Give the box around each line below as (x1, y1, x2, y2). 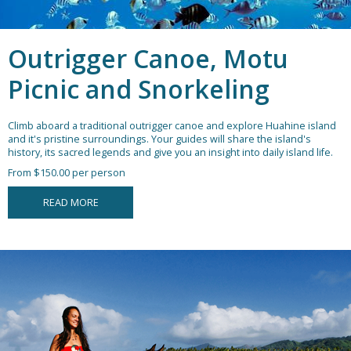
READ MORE (42, 196, 99, 210)
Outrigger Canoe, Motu (8, 42, 288, 76)
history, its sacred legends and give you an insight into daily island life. (8, 146, 333, 160)
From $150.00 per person (8, 166, 125, 180)
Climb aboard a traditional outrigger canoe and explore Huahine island (8, 119, 336, 133)
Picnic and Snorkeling (8, 72, 270, 107)
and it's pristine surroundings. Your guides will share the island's (8, 132, 311, 147)
